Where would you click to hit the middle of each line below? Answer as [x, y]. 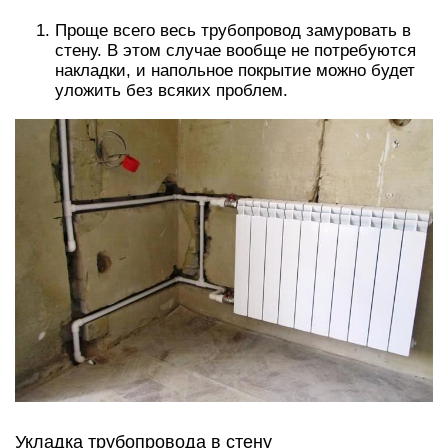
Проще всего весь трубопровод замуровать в [233, 30]
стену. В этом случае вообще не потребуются [235, 50]
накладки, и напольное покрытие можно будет [235, 70]
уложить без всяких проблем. [171, 90]
